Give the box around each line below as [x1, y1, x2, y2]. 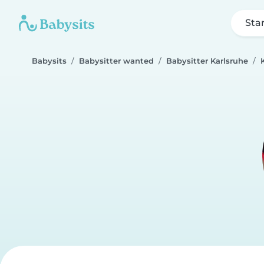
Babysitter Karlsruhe [166, 57, 248, 65]
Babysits [32, 57, 67, 65]
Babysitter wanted [79, 57, 154, 65]
